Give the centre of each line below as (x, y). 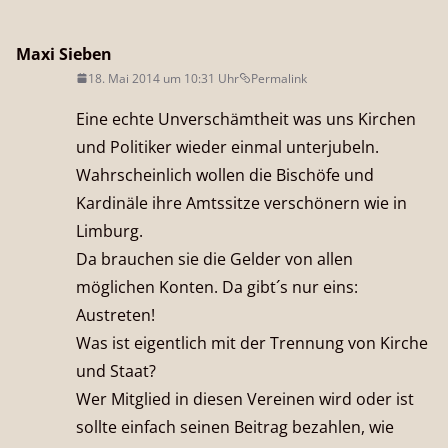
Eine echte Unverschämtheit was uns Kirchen (246, 118)
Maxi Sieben (64, 53)
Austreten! (115, 314)
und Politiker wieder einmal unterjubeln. (227, 146)
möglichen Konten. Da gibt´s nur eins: (217, 286)
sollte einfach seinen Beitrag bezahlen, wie (235, 426)
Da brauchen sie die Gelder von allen (214, 258)
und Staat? (116, 370)
